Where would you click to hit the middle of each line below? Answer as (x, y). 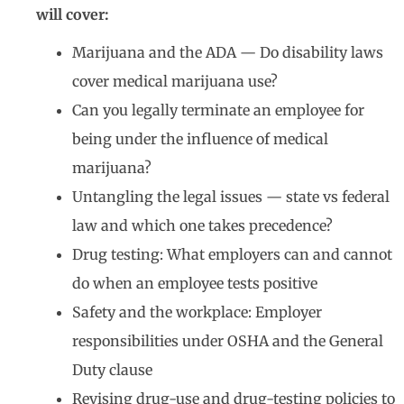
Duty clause (112, 370)
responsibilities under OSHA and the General (228, 341)
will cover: (73, 14)
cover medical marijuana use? (175, 81)
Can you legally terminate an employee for (218, 110)
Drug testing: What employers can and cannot (232, 254)
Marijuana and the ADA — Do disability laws (228, 52)
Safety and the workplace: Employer (197, 312)
